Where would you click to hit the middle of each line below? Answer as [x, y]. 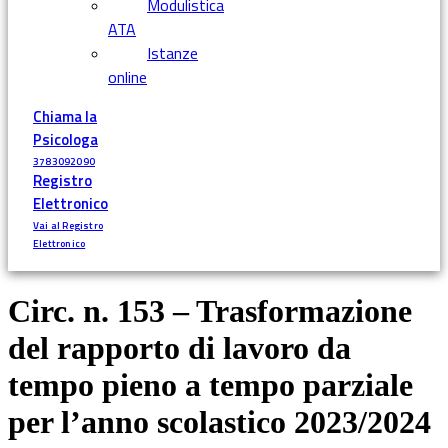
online [127, 77]
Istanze [172, 53]
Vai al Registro [68, 226]
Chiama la [65, 117]
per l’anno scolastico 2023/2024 [219, 421]
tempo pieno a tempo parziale [210, 384]
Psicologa [65, 140]
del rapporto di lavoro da [179, 347]
